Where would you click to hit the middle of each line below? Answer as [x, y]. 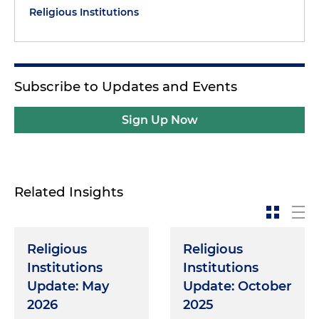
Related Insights [69, 192]
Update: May [68, 287]
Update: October [237, 287]
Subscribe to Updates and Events [126, 87]
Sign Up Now [159, 120]
